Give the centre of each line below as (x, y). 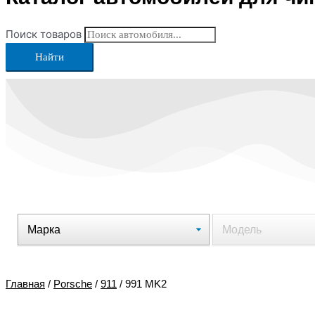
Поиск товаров (44, 34)
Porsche (73, 283)
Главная (25, 283)
